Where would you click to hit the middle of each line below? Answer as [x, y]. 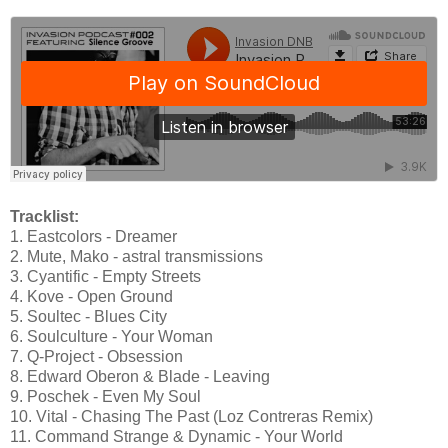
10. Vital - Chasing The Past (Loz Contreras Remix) [191, 416]
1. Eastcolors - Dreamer [93, 236]
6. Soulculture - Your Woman [111, 336]
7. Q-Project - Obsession [96, 356]
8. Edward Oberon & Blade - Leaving [140, 376]
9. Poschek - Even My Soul [105, 396]
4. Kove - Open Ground [91, 296]
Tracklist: [44, 216]
